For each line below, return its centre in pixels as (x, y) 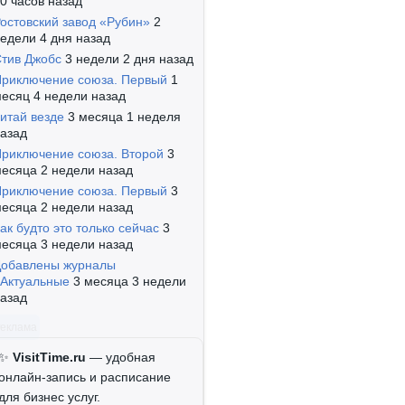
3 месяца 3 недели (130, 281)
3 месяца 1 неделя (124, 117)
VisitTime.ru (49, 357)
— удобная (121, 357)
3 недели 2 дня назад (129, 59)
